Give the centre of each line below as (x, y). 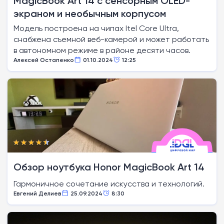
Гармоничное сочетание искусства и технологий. (109, 184)
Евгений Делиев (37, 193)
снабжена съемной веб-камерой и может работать (111, 39)
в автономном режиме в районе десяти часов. (102, 50)
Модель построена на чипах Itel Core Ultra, (96, 28)
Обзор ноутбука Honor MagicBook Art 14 (109, 167)
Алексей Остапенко (44, 60)
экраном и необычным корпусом (90, 13)
